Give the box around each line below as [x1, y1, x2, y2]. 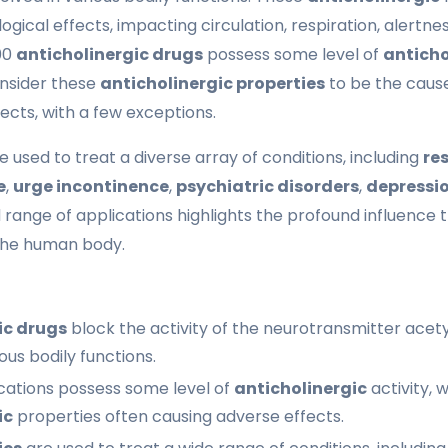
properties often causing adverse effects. [13, 404, 344, 428]
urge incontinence [13, 174, 169, 198]
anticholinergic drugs [16, 42, 203, 66]
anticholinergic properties [100, 71, 325, 95]
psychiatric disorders [176, 174, 359, 198]
